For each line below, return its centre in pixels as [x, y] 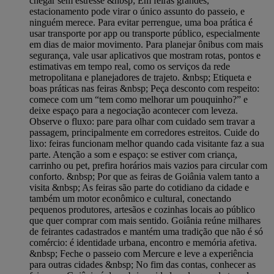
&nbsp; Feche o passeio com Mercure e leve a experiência [141, 253]
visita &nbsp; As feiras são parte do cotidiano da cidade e [139, 187]
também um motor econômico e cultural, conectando [130, 198]
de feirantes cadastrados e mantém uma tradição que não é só [146, 231]
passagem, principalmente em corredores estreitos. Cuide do [144, 132]
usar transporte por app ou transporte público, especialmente [145, 33]
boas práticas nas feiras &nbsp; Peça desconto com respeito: [144, 88]
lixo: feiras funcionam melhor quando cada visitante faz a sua [147, 143]
